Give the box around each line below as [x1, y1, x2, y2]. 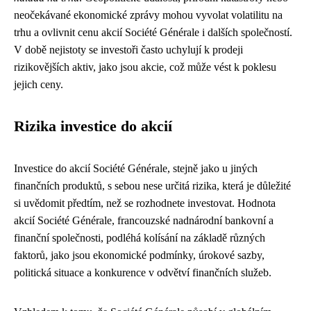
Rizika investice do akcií [14, 118, 172, 135]
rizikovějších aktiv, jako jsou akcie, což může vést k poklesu [14, 61, 276, 73]
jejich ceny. [14, 78, 63, 90]
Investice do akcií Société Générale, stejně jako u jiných [14, 162, 258, 174]
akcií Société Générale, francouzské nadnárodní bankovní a [14, 215, 274, 226]
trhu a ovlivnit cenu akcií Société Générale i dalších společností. [14, 26, 292, 38]
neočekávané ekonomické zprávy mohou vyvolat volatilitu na [14, 9, 283, 21]
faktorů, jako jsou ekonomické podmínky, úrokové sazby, [14, 249, 264, 261]
